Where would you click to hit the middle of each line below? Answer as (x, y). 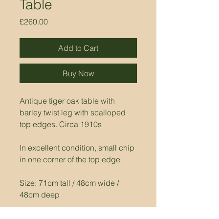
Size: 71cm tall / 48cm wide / (70, 183)
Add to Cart (78, 48)
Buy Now (78, 73)
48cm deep (40, 194)
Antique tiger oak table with (68, 100)
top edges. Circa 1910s (61, 124)
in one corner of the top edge (70, 159)
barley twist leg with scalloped (74, 112)
